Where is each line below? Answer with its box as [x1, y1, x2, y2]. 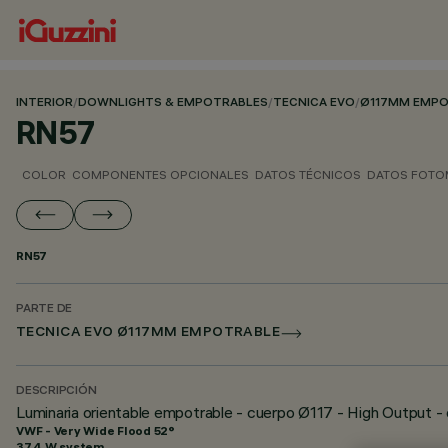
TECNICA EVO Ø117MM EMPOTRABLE [16, 326, 281, 341]
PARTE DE [16, 303, 73, 316]
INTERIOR [16, 97, 73, 110]
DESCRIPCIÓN [16, 385, 97, 398]
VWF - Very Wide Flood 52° [16, 423, 175, 438]
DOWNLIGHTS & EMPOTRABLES [78, 97, 268, 110]
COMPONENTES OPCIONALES [72, 167, 249, 182]
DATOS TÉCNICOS [255, 167, 361, 182]
